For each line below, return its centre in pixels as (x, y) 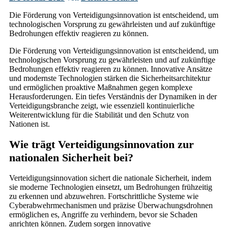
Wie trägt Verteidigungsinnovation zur (102, 144)
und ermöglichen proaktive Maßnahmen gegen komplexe (101, 87)
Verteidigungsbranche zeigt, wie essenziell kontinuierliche (102, 105)
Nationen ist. (30, 124)
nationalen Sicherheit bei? (71, 157)
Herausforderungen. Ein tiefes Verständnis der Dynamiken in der (113, 96)
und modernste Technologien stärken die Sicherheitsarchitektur (110, 78)
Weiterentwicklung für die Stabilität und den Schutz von (99, 115)
